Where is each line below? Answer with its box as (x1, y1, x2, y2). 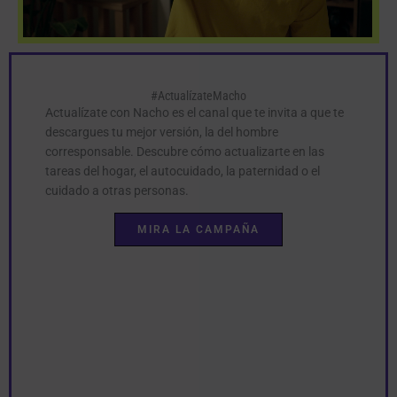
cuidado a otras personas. (45, 183, 189, 198)
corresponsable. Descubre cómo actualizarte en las (45, 144, 324, 159)
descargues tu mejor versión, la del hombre (45, 124, 278, 139)
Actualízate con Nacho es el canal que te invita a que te (45, 105, 344, 120)
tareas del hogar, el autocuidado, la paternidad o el (45, 163, 320, 178)
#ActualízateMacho (151, 88, 246, 103)
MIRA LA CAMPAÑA (137, 222, 260, 236)
